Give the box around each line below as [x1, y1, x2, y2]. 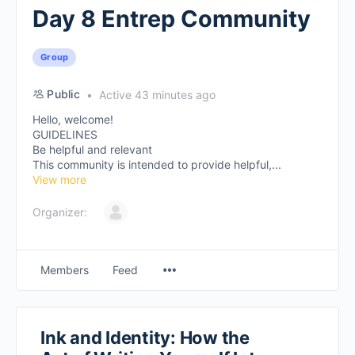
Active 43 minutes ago [95, 88, 216, 101]
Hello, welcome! [32, 113, 113, 126]
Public [47, 87, 80, 101]
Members [40, 263, 89, 277]
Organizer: [32, 205, 87, 219]
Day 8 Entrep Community [32, 5, 311, 32]
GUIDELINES [32, 128, 97, 141]
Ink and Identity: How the [40, 327, 250, 348]
